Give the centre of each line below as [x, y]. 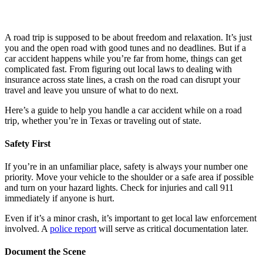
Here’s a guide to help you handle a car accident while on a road [123, 110]
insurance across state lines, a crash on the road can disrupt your [122, 79]
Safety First [28, 143]
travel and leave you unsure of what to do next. [92, 90]
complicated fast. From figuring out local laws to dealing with [118, 69]
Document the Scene [45, 252]
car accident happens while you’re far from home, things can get [123, 58]
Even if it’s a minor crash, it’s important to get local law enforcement [131, 218]
